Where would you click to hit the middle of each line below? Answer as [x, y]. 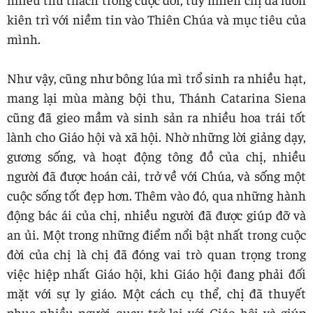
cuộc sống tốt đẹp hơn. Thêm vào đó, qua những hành [156, 195]
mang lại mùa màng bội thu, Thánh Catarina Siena [156, 97]
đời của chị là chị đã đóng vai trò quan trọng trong [156, 253]
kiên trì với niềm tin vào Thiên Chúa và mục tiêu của [156, 19]
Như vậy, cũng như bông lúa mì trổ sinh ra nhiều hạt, [156, 77]
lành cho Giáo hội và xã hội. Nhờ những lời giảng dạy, [156, 136]
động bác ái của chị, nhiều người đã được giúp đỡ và [156, 214]
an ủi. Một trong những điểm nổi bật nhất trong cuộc [156, 234]
